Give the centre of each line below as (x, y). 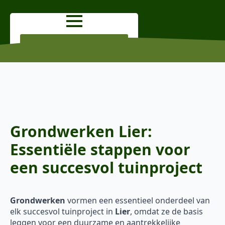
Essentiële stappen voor (100, 150)
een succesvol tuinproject (106, 168)
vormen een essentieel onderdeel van (138, 201)
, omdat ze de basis (166, 212)
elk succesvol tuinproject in (63, 212)
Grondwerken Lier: (81, 132)
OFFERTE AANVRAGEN (74, 46)
